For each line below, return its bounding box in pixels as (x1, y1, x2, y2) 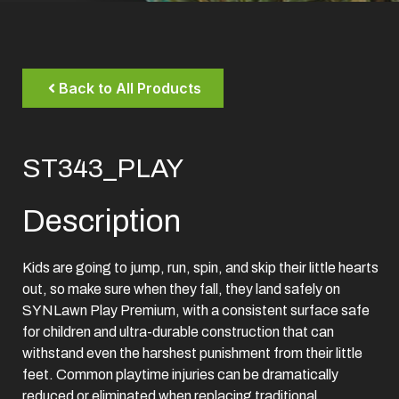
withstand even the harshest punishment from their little (22, 346, 362, 361)
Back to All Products (59, 79, 201, 97)
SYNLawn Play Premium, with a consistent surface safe (22, 303, 370, 318)
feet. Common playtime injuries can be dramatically (22, 367, 338, 382)
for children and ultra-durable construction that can (22, 324, 334, 339)
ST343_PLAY (22, 154, 183, 183)
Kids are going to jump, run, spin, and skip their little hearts (22, 260, 379, 275)
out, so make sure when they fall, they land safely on (22, 281, 340, 297)
